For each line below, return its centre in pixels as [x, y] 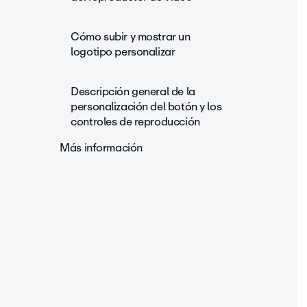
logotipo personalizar [123, 52]
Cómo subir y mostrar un [131, 37]
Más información [101, 148]
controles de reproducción [135, 122]
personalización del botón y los [146, 107]
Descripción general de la [133, 91]
